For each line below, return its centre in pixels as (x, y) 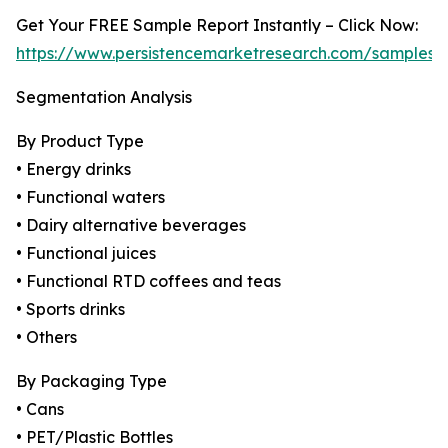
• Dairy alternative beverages (131, 225)
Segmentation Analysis (104, 97)
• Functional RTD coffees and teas (148, 281)
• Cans (40, 409)
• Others (46, 337)
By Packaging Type (91, 381)
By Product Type (80, 141)
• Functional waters (90, 197)
